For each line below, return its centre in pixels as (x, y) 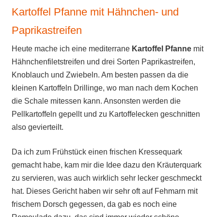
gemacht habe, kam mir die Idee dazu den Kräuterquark (107, 165)
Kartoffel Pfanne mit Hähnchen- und (95, 12)
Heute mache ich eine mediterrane (72, 49)
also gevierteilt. (38, 127)
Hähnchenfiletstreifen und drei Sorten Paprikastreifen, (103, 62)
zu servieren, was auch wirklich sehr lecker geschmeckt (107, 178)
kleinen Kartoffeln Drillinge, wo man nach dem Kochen (105, 88)
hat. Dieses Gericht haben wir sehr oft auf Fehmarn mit (105, 191)
